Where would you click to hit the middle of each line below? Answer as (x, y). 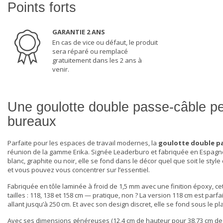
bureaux (32, 122)
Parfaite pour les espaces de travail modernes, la (83, 143)
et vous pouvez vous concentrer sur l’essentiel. (79, 170)
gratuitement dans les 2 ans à (97, 60)
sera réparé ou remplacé (90, 52)
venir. (61, 69)
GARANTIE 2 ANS (79, 32)
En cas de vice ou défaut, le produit (105, 43)
